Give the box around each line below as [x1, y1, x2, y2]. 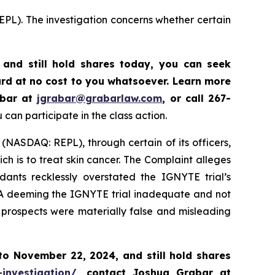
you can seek [158, 58, 231, 71]
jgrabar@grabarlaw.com [37, 92, 163, 105]
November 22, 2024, [13, 249, 119, 262]
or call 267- [169, 92, 231, 105]
